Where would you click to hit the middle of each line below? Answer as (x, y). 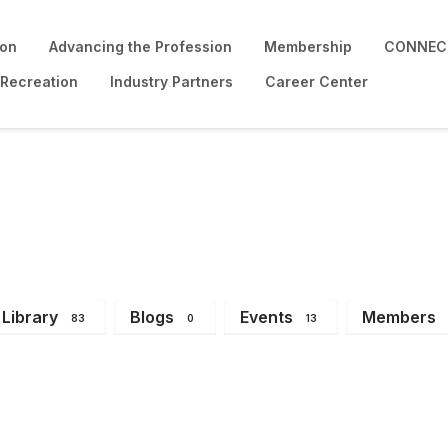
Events (266, 316)
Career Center (316, 81)
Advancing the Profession (140, 46)
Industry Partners (171, 81)
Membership (308, 46)
